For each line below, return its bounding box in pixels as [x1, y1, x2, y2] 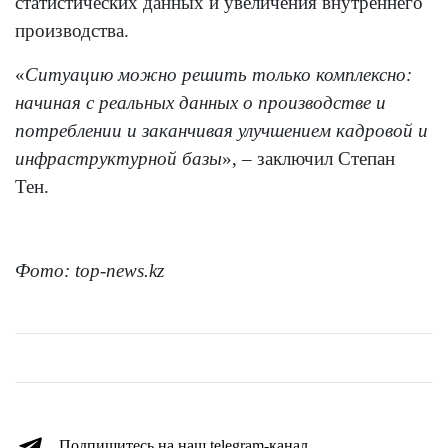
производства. [15, 20, 129, 42]
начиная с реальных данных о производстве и [15, 92, 386, 114]
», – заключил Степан [222, 148, 395, 170]
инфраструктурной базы [15, 148, 222, 170]
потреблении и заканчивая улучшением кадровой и [15, 120, 428, 142]
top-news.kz [75, 260, 164, 282]
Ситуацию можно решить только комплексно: [25, 64, 412, 86]
